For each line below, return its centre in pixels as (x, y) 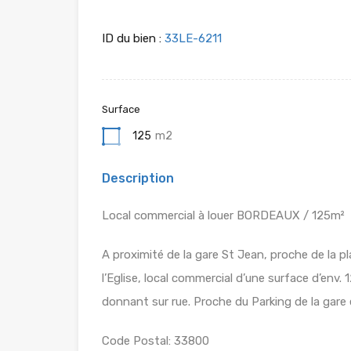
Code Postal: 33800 (156, 340)
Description (138, 178)
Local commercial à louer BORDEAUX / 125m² (223, 215)
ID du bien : (132, 38)
